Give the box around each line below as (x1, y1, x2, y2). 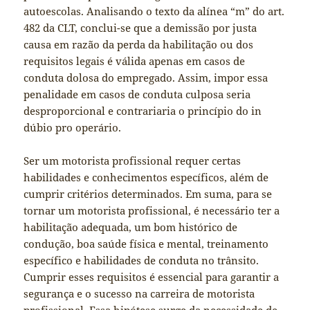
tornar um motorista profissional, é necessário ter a (24, 203, 280, 218)
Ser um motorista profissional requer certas (24, 154, 241, 168)
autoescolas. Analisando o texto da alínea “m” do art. (24, 4, 285, 19)
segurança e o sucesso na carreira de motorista (24, 286, 255, 301)
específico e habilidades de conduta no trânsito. (24, 253, 259, 268)
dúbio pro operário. (24, 120, 122, 135)
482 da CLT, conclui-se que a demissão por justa (24, 21, 257, 35)
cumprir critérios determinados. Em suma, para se (24, 187, 273, 201)
